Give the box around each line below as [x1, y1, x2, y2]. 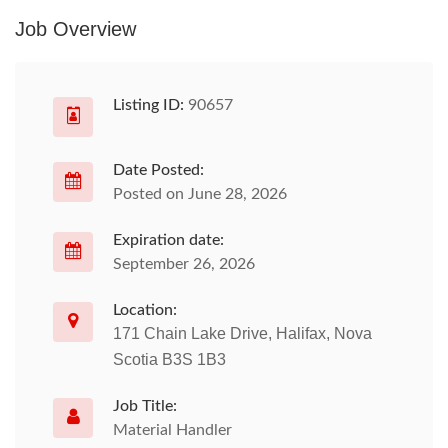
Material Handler [113, 422, 232, 438]
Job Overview [15, 18, 136, 40]
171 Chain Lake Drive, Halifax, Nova [113, 325, 372, 342]
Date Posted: [113, 162, 204, 178]
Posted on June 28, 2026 [113, 186, 287, 202]
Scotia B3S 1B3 [113, 351, 226, 368]
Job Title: [113, 398, 177, 414]
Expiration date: [113, 232, 224, 248]
